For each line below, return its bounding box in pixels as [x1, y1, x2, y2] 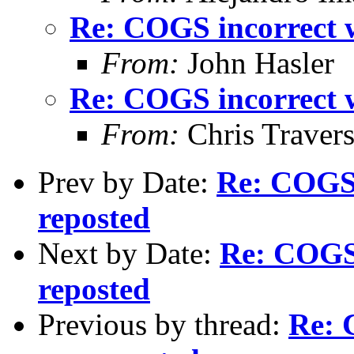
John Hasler [179, 45, 334, 80]
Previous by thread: [38, 307, 288, 341]
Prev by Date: [38, 164, 217, 199]
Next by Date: [38, 235, 220, 270]
